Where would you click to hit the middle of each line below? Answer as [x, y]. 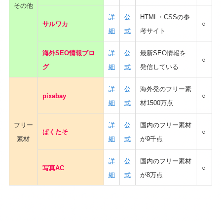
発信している [159, 67]
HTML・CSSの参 [165, 17]
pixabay [54, 96]
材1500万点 [156, 103]
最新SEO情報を [163, 53]
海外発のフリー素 [166, 89]
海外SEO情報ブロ [68, 53]
